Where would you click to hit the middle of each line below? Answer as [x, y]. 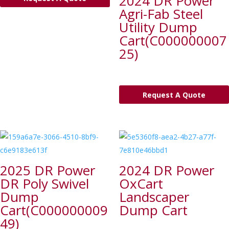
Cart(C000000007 [173, 41]
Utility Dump [158, 27]
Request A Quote [174, 95]
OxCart [141, 183]
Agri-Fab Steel [161, 14]
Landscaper [154, 197]
